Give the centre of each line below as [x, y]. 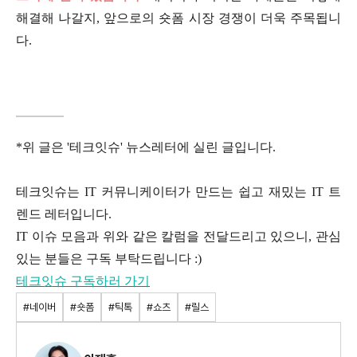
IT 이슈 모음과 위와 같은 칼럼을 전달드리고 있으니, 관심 [178, 237]
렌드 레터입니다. [64, 214]
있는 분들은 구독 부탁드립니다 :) [109, 259]
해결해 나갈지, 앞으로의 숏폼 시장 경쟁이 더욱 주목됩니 [178, 18]
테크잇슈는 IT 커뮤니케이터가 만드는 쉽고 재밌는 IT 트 [178, 192]
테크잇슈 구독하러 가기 [83, 281]
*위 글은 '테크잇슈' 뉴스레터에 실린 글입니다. [146, 147]
